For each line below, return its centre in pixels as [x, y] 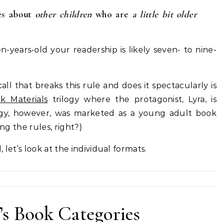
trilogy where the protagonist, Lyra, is [132, 100]
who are [112, 14]
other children [63, 14]
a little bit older [165, 14]
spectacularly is [184, 86]
